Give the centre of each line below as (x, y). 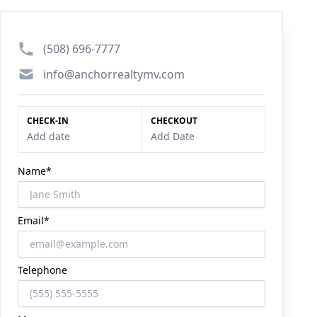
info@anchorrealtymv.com (114, 75)
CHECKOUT (174, 121)
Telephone (42, 270)
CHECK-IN (48, 121)
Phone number (57, 48)
